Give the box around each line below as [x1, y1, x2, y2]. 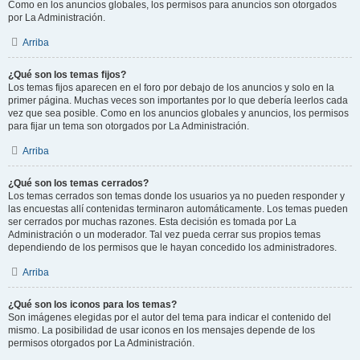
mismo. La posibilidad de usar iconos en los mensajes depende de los [8, 325, 315, 336]
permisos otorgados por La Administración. [8, 337, 194, 349]
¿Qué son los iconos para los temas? [8, 299, 177, 310]
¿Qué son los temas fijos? [8, 69, 126, 80]
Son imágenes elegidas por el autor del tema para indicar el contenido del [8, 312, 331, 323]
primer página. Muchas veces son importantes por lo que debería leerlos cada [8, 95, 348, 106]
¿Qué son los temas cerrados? [8, 178, 149, 189]
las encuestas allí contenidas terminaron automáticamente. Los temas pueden [8, 203, 348, 215]
